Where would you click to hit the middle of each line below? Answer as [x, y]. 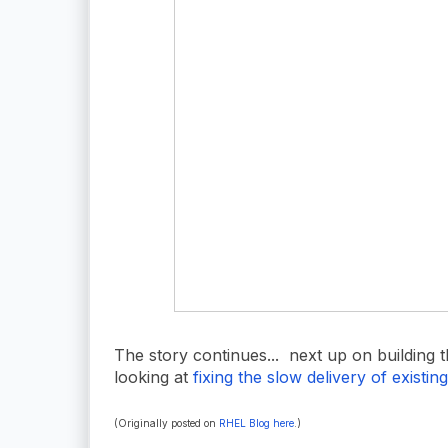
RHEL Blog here [256, 422]
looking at [153, 376]
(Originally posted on [166, 422]
